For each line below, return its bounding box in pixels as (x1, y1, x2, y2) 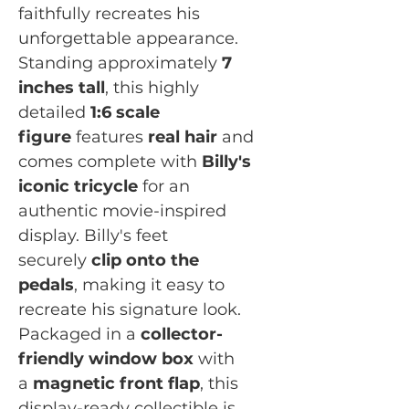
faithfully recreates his (18, 3, 200, 24)
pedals (18, 274, 74, 295)
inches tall (18, 77, 105, 98)
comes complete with (18, 151, 202, 172)
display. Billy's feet (18, 225, 168, 246)
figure (18, 126, 71, 147)
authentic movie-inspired (18, 200, 226, 221)
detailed (18, 101, 90, 122)
